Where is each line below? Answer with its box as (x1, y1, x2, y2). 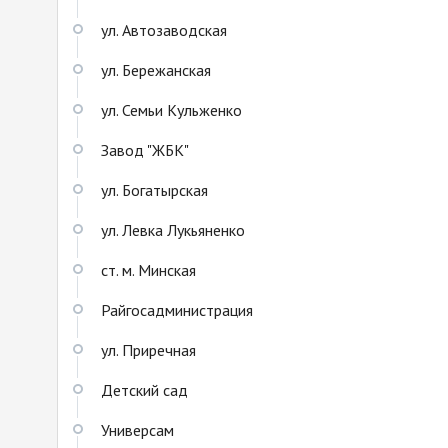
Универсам (101, 419, 174, 440)
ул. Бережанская (101, 59, 211, 80)
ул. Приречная (101, 339, 196, 360)
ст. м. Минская (101, 259, 196, 280)
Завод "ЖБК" (101, 139, 189, 160)
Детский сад (101, 379, 188, 400)
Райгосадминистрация (101, 299, 253, 320)
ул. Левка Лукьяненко (101, 219, 245, 240)
